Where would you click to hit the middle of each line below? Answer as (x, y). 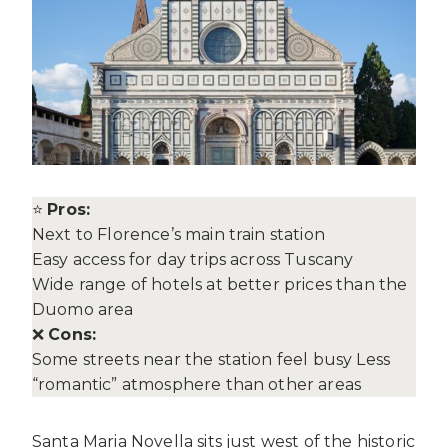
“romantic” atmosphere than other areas (197, 384)
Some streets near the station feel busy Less (211, 359)
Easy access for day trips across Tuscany (193, 259)
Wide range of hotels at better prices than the (220, 284)
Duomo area (83, 309)
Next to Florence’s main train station (178, 234)
